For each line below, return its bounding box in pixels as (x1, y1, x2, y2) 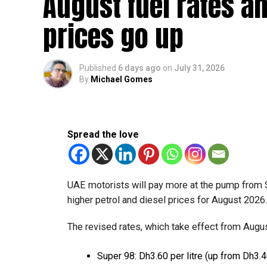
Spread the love (67, 129, 139, 141)
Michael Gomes (91, 74, 153, 85)
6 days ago (118, 63, 161, 73)
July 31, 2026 (174, 63, 225, 73)
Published (79, 63, 116, 73)
